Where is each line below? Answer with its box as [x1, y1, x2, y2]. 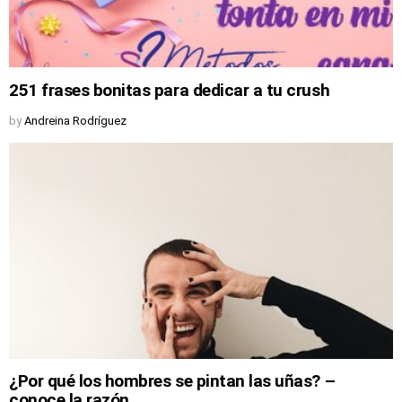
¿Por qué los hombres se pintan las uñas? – [9, 370, 336, 391]
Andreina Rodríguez [24, 113, 127, 127]
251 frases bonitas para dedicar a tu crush [9, 79, 330, 100]
